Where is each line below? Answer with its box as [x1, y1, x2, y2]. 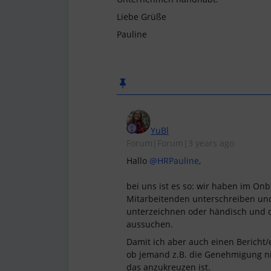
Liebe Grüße [117, 11, 166, 22]
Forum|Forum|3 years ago [126, 137, 234, 149]
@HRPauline [149, 155, 199, 166]
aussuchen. [126, 218, 173, 230]
